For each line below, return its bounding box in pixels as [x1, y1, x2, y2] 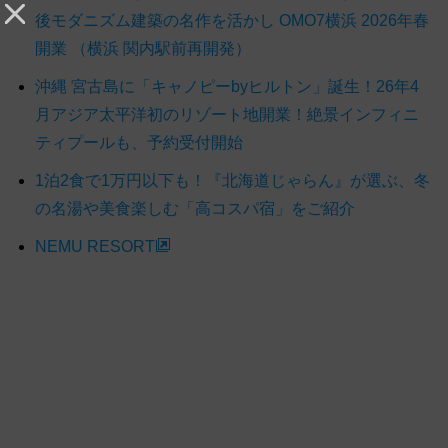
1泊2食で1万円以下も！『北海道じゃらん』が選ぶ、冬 [35, 171, 430, 189]
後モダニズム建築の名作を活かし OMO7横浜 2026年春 [35, 11, 429, 29]
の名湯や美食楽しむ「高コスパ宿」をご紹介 [35, 199, 355, 217]
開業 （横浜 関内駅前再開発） [35, 39, 251, 57]
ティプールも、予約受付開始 [35, 133, 243, 151]
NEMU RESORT [35, 237, 155, 255]
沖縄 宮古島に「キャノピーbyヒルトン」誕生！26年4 [35, 77, 419, 95]
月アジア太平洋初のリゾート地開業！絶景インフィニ [35, 105, 419, 123]
